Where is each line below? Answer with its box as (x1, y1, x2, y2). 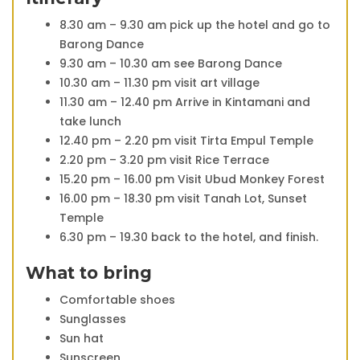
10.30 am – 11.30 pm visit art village (59, 74, 260, 91)
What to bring (26, 262, 152, 283)
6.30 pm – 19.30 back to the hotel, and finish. (59, 228, 318, 245)
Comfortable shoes (59, 291, 175, 308)
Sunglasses (59, 310, 126, 327)
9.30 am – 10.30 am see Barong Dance (59, 55, 282, 72)
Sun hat (59, 329, 104, 346)
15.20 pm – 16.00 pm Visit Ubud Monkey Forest (59, 170, 325, 187)
